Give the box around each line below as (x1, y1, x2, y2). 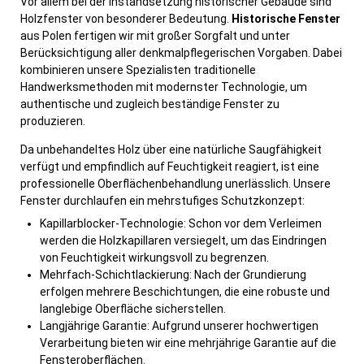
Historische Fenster (232, 12, 340, 26)
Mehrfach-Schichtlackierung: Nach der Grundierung (40, 268, 306, 282)
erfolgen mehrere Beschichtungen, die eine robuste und (40, 285, 330, 299)
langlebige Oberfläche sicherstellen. (40, 302, 226, 316)
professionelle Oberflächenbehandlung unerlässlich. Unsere (20, 177, 331, 191)
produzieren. (20, 115, 85, 128)
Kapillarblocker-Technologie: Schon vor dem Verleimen (40, 217, 322, 231)
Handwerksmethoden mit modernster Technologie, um (20, 80, 307, 94)
